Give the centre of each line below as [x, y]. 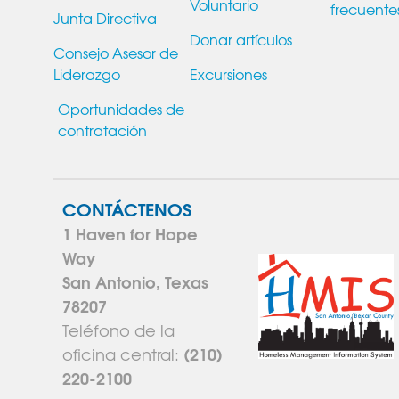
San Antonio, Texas [135, 281]
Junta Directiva [105, 17]
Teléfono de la [118, 330]
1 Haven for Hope [130, 233]
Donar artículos [241, 39]
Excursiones [228, 73]
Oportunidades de [121, 108]
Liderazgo [87, 73]
